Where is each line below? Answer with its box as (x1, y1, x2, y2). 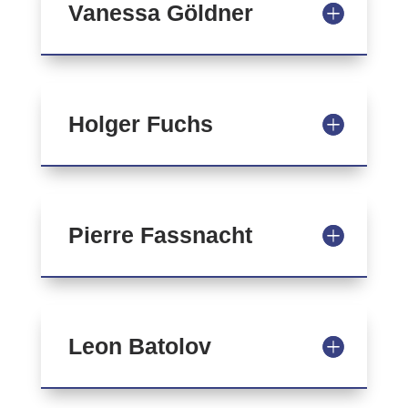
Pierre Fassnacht (67, 222, 252, 248)
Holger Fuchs (67, 111, 213, 137)
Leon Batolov (67, 333, 211, 359)
